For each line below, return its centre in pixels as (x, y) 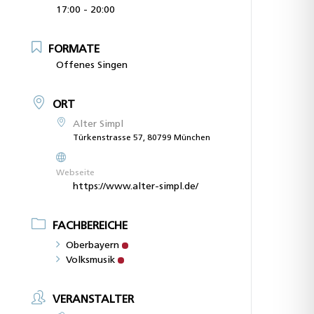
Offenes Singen (92, 65)
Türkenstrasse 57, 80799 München (142, 138)
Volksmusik (91, 260)
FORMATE (74, 49)
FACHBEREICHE (90, 226)
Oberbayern (93, 245)
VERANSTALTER (94, 300)
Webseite (76, 173)
